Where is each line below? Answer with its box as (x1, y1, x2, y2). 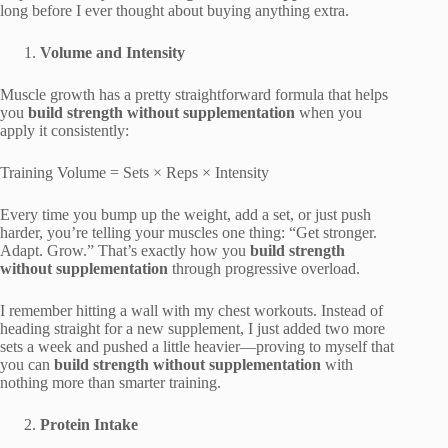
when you (295, 103, 362, 121)
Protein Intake (40, 415, 138, 433)
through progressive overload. (168, 259, 360, 277)
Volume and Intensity (40, 43, 185, 61)
